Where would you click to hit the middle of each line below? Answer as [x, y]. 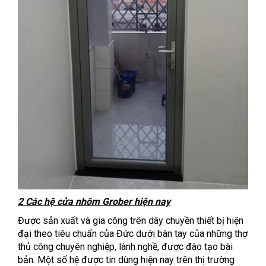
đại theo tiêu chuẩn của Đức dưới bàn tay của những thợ [133, 233]
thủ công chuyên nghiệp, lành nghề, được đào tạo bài [125, 246]
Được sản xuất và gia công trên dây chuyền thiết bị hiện [131, 220]
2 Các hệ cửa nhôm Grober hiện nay [94, 201]
